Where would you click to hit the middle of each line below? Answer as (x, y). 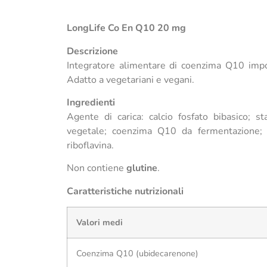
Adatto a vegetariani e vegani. (131, 80)
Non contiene (97, 168)
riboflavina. (90, 145)
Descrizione (92, 51)
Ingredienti (91, 102)
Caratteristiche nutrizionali (125, 191)
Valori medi (100, 223)
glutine (142, 168)
